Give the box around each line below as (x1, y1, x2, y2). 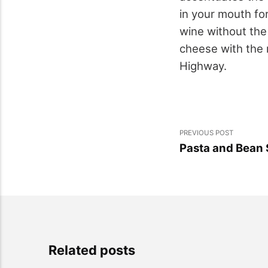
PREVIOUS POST (179, 129, 233, 138)
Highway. (179, 59, 227, 73)
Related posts (48, 242, 135, 258)
